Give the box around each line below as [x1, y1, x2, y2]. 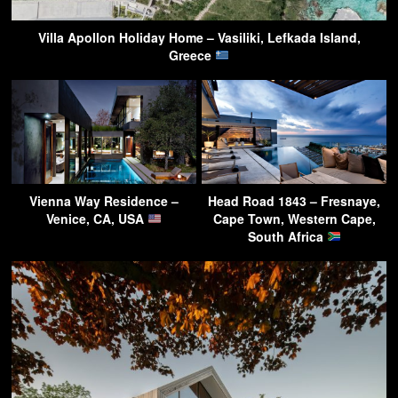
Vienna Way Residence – [29, 191, 179, 210]
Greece [169, 45, 216, 64]
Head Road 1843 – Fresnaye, [208, 191, 380, 210]
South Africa [247, 227, 327, 245]
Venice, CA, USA [46, 209, 148, 227]
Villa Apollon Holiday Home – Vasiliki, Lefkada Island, [37, 28, 361, 46]
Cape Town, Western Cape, [212, 209, 376, 227]
